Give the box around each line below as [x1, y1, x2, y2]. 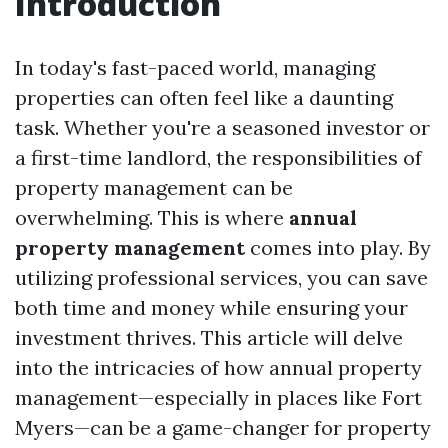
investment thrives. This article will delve [15, 325, 403, 350]
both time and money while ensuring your [15, 295, 408, 320]
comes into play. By [245, 235, 431, 260]
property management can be [15, 175, 293, 200]
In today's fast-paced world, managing [15, 55, 375, 80]
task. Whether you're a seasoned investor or [15, 115, 430, 140]
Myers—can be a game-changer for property [15, 415, 431, 440]
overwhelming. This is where [15, 205, 289, 230]
